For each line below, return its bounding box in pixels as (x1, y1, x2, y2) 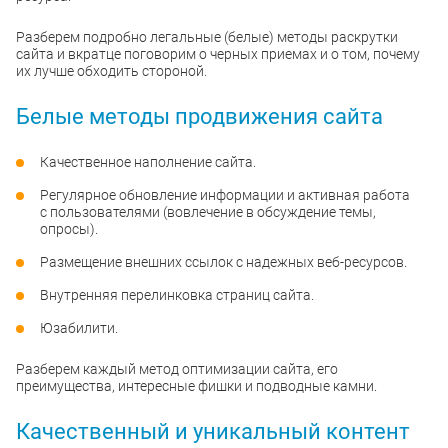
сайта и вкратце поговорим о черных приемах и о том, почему (16, 46, 420, 62)
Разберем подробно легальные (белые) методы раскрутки (16, 29, 398, 45)
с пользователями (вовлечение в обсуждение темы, (40, 204, 376, 220)
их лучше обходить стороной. (16, 63, 207, 79)
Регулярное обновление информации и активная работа (40, 187, 410, 203)
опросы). (40, 221, 98, 237)
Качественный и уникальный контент (16, 419, 410, 444)
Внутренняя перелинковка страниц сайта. (40, 287, 314, 303)
